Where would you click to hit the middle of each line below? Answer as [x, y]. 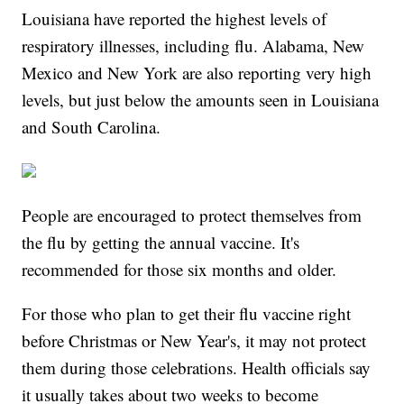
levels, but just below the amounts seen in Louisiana [201, 100]
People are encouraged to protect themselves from [192, 216]
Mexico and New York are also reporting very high [197, 73]
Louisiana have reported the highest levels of [174, 19]
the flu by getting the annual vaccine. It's [161, 243]
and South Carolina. [94, 127]
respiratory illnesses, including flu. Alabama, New [193, 46]
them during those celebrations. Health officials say [197, 368]
